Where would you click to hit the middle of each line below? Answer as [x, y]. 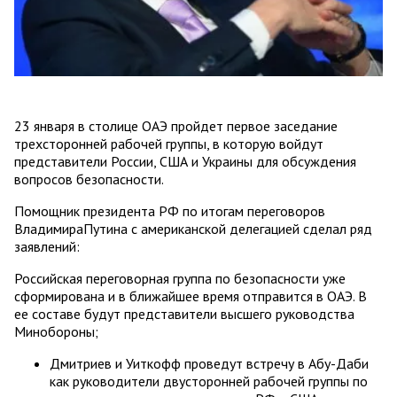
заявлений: [47, 246]
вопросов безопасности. [89, 179]
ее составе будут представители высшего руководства [184, 313]
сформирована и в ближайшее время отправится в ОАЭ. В [191, 296]
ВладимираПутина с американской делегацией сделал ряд [193, 228]
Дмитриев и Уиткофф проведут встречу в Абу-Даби [209, 363]
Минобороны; [56, 331]
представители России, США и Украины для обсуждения [185, 161]
